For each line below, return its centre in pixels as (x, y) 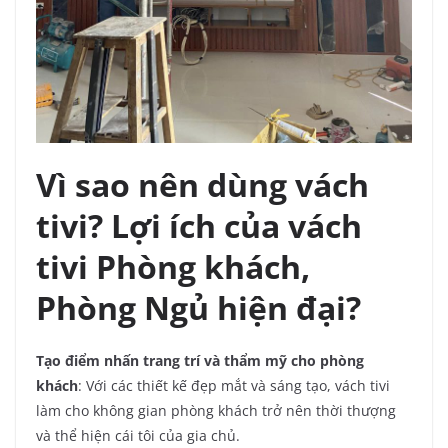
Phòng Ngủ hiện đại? (198, 308)
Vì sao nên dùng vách (202, 185)
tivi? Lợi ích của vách (199, 226)
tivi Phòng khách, (173, 267)
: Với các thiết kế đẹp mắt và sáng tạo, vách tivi (234, 386)
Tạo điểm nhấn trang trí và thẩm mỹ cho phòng (200, 361)
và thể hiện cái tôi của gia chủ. (138, 436)
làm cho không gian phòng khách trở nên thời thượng (216, 411)
